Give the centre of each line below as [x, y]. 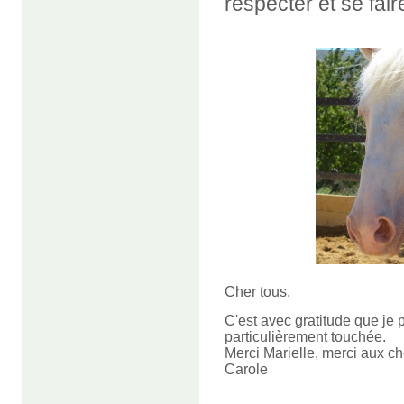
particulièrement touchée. [305, 337]
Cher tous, [257, 292]
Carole [246, 370]
